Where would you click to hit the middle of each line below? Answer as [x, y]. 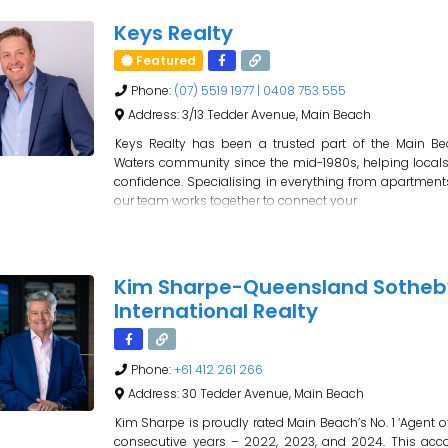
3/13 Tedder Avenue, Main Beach [276, 115]
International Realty [216, 311]
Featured [166, 61]
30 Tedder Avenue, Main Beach [272, 393]
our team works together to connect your [236, 201]
